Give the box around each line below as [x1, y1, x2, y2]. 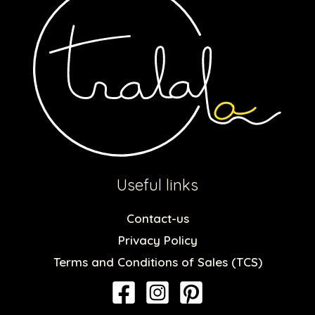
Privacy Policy [117, 233, 198, 248]
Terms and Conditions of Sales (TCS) [53, 255, 262, 270]
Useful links [117, 174, 198, 195]
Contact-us [126, 211, 189, 226]
